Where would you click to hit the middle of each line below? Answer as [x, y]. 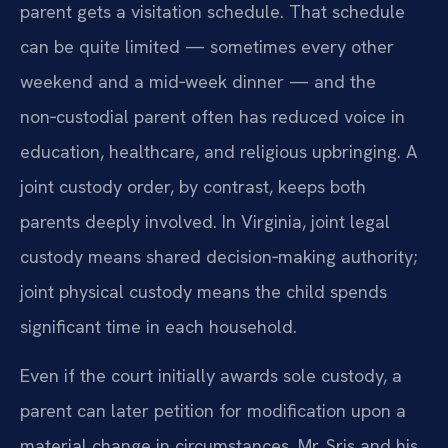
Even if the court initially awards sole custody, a [211, 376]
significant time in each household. [158, 326]
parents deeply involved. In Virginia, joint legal [205, 221]
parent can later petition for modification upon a [213, 411]
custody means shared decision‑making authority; [218, 256]
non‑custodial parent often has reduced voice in [212, 116]
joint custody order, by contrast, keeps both [193, 186]
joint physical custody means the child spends [203, 291]
